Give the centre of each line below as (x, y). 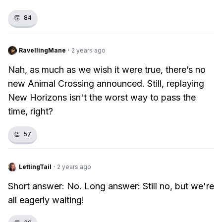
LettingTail (35, 167)
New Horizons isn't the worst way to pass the (102, 97)
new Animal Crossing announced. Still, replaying (106, 83)
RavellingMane (42, 50)
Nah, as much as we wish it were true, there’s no (107, 70)
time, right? (30, 111)
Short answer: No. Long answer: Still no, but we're (111, 186)
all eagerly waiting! (46, 200)
